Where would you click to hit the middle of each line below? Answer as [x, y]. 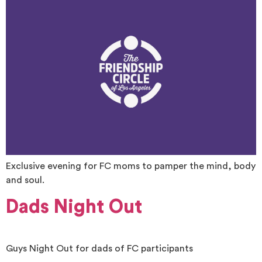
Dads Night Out [74, 207]
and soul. [25, 180]
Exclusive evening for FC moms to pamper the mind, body [131, 166]
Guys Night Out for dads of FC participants [99, 248]
